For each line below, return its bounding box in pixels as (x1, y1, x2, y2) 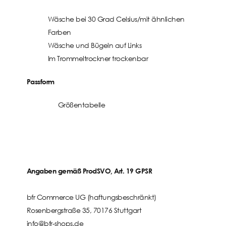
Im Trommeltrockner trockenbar (47, 53, 148, 64)
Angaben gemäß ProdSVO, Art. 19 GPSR (26, 166, 152, 176)
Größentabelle (58, 99, 105, 109)
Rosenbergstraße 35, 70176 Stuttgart (26, 205, 142, 215)
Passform (26, 77, 54, 86)
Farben (47, 27, 71, 37)
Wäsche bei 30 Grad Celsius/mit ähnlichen (47, 14, 185, 24)
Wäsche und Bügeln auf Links (47, 40, 142, 50)
